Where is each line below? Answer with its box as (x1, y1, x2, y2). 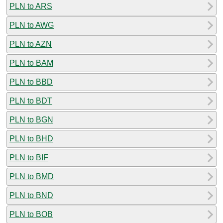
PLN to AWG (9, 20, 54, 29)
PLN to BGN (9, 115, 53, 124)
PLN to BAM (9, 58, 53, 67)
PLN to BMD (9, 172, 54, 181)
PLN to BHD (9, 134, 53, 143)
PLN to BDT (9, 96, 52, 105)
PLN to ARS (9, 1, 52, 10)
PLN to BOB (9, 210, 53, 219)
